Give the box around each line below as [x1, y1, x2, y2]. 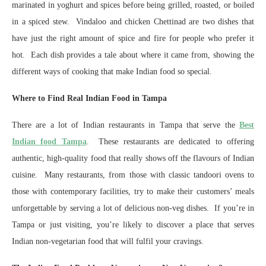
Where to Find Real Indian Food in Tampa [12, 94, 167, 103]
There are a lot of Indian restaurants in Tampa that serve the [12, 121, 239, 129]
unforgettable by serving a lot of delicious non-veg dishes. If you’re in [12, 204, 254, 213]
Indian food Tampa [12, 137, 87, 146]
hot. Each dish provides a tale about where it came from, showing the [12, 50, 254, 59]
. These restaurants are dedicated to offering [86, 137, 255, 146]
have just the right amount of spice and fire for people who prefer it [12, 34, 254, 43]
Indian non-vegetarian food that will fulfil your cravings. [12, 237, 204, 246]
